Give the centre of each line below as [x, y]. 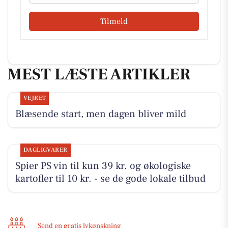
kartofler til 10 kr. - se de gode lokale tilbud [110, 178]
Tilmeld [114, 22]
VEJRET [35, 98]
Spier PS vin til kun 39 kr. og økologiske [103, 166]
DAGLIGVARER [45, 150]
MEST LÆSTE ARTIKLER [99, 75]
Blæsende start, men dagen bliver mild [101, 114]
